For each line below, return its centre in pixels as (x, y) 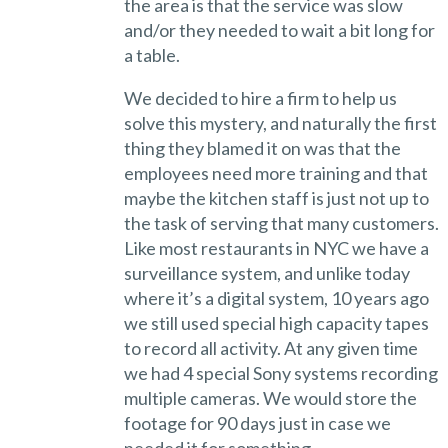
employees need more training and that (275, 172)
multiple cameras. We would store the (270, 397)
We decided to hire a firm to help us (260, 97)
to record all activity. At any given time (270, 347)
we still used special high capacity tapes (276, 322)
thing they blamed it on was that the (262, 147)
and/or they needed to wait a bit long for (279, 29)
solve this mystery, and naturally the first (280, 122)
